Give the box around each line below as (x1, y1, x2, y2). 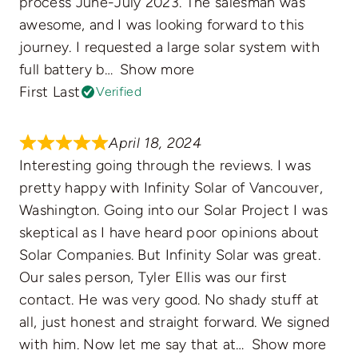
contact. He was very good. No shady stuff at (18, 291, 320, 309)
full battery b (18, 61, 105, 79)
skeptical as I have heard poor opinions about (18, 224, 320, 242)
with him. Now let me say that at (18, 336, 237, 354)
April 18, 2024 (109, 134, 202, 153)
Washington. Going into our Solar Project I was (18, 201, 328, 220)
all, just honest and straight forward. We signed (18, 313, 330, 332)
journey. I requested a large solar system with (18, 38, 320, 57)
